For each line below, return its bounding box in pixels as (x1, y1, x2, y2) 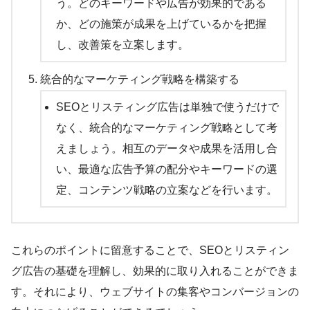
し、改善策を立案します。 (55, 39, 189, 51)
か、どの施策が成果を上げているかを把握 (55, 18, 266, 30)
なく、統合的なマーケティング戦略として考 (55, 122, 277, 134)
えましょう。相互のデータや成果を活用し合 (55, 143, 277, 155)
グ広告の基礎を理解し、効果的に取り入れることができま (11, 265, 299, 277)
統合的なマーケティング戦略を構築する (40, 73, 239, 86)
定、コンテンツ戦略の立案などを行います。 (55, 184, 277, 197)
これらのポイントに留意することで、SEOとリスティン (11, 244, 289, 257)
